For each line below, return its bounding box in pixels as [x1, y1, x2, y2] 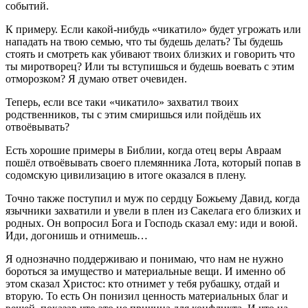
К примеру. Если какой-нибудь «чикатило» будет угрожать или [5, 23, 301, 35]
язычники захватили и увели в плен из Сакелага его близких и [5, 204, 301, 217]
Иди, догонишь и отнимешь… [5, 229, 148, 241]
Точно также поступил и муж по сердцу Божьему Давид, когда [5, 192, 300, 204]
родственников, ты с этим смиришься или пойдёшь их [5, 108, 261, 120]
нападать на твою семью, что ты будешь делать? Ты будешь [5, 35, 283, 47]
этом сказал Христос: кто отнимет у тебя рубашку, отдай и [5, 277, 280, 289]
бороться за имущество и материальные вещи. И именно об [5, 265, 285, 277]
